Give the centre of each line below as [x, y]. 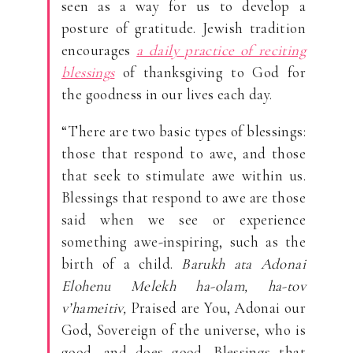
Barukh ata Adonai [244, 264]
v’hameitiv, [94, 308]
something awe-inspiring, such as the [184, 242]
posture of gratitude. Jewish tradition [184, 28]
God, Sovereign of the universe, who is [184, 330]
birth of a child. [122, 264]
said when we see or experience [184, 220]
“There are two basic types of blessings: [184, 132]
